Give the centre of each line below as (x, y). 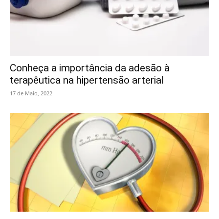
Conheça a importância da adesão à (90, 68)
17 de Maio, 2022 (31, 93)
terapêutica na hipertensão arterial (87, 80)
